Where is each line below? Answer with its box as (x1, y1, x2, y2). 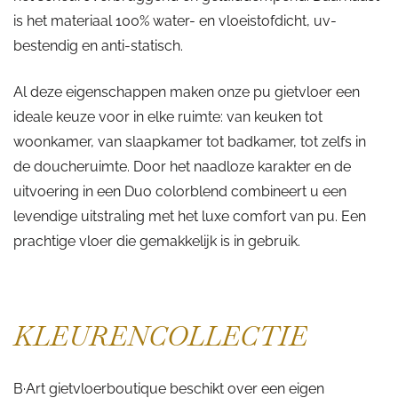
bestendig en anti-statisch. (13, 37, 183, 55)
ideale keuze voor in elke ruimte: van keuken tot (13, 108, 322, 126)
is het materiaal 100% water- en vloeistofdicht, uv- (13, 12, 337, 30)
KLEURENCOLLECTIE (13, 319, 307, 354)
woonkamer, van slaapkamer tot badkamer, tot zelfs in (13, 133, 366, 151)
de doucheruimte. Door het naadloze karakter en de (13, 158, 351, 176)
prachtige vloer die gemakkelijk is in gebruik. (13, 233, 300, 251)
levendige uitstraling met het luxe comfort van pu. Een (13, 208, 366, 226)
